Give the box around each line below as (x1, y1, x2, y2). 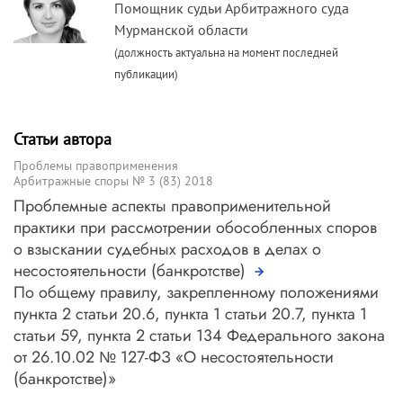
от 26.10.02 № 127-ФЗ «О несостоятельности (13, 345, 334, 369)
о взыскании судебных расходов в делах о (13, 237, 321, 261)
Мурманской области (114, 20, 248, 39)
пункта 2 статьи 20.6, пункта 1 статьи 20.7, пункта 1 (13, 301, 367, 326)
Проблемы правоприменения (13, 157, 178, 174)
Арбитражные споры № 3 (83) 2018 (13, 172, 213, 189)
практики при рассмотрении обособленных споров (13, 215, 377, 239)
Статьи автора (13, 128, 112, 149)
